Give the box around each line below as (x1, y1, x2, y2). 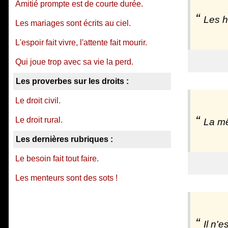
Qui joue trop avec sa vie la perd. (15, 58, 133, 66)
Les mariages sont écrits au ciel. (15, 19, 131, 27)
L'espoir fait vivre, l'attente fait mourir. (15, 38, 147, 47)
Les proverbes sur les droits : (16, 77, 129, 85)
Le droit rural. (15, 116, 63, 124)
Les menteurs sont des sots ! (15, 174, 118, 182)
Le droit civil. (15, 96, 61, 105)
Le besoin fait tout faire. (15, 154, 99, 163)
